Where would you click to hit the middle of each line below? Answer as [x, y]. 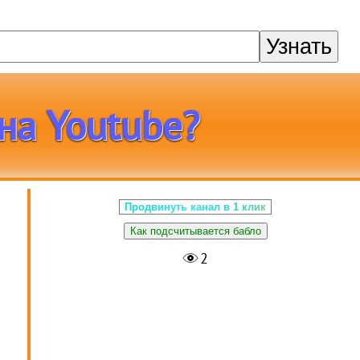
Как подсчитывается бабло [195, 231]
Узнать [299, 46]
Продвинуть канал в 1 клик [196, 207]
